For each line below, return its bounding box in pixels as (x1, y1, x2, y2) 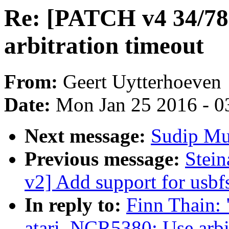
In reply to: (25, 194, 126, 216)
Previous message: (25, 148, 185, 170)
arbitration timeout (4, 32, 204, 59)
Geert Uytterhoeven (63, 71, 221, 93)
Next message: (25, 125, 151, 147)
